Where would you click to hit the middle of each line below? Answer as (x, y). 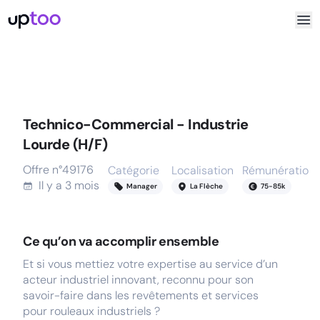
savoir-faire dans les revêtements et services (141, 295)
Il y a (52, 185)
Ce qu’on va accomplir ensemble (121, 241)
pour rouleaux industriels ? (91, 311)
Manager (142, 186)
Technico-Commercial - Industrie (136, 124)
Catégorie (134, 170)
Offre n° (42, 170)
